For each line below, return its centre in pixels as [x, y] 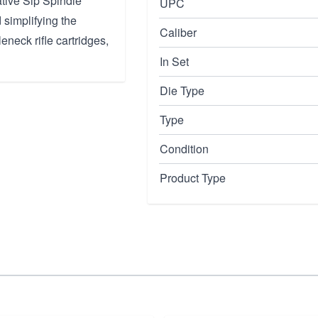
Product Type [193, 178]
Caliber [178, 32]
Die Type [182, 91]
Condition [184, 149]
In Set [174, 61]
